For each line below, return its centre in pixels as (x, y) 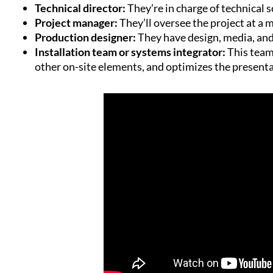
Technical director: (80, 8)
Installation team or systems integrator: (130, 52)
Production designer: (85, 37)
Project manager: (77, 23)
